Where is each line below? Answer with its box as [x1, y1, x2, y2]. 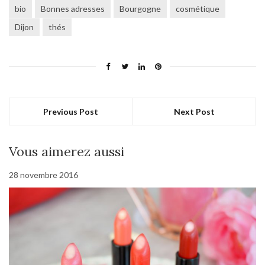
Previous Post [43, 106, 98, 117]
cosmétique [176, 3, 219, 14]
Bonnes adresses [41, 3, 105, 14]
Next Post [173, 106, 215, 117]
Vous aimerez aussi [9, 143, 124, 160]
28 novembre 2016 [9, 169, 78, 180]
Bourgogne [119, 3, 161, 14]
